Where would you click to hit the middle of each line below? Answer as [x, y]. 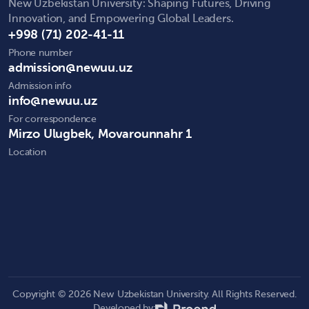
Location [27, 152]
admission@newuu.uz [70, 68]
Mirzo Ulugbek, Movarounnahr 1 [100, 134]
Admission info [40, 86]
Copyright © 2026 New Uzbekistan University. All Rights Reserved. [154, 294]
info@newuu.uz [53, 101]
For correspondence [53, 119]
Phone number [41, 53]
